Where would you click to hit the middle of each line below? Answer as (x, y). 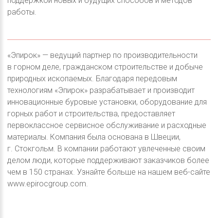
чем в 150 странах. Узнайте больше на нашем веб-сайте (109, 172)
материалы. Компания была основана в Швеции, (94, 137)
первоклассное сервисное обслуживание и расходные (107, 125)
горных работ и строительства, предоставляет (91, 113)
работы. (22, 12)
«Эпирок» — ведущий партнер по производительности (102, 55)
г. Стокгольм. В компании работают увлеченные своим (106, 148)
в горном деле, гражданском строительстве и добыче (105, 67)
